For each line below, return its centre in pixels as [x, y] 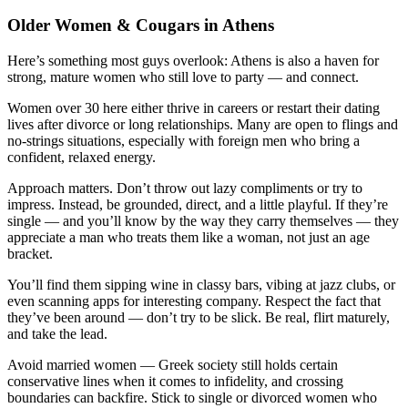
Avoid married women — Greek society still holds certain [173, 365]
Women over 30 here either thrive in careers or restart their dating [194, 108]
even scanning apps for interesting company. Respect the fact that [194, 301]
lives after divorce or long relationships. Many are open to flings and [203, 125]
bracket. [30, 254]
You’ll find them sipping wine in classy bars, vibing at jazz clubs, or [201, 285]
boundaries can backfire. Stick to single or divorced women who [192, 398]
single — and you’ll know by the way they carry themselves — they [203, 221]
